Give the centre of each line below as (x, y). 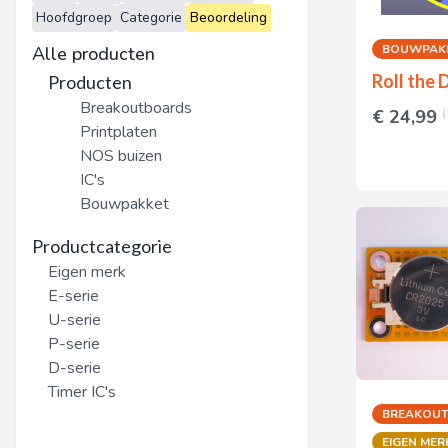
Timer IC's (82, 392)
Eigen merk (87, 272)
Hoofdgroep (74, 17)
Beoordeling (228, 17)
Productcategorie (102, 246)
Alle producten (93, 54)
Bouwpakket (124, 204)
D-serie (74, 368)
